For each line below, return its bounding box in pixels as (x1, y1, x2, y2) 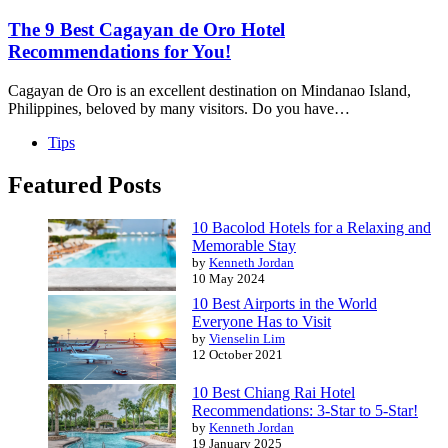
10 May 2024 (192, 270, 265, 286)
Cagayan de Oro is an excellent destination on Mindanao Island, (8, 81, 411, 99)
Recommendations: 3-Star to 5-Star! (192, 401, 418, 419)
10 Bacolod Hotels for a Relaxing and (192, 218, 431, 236)
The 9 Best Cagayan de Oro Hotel (8, 18, 285, 40)
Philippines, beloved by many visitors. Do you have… (8, 99, 350, 117)
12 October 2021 (192, 346, 283, 362)
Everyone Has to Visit (192, 312, 331, 330)
